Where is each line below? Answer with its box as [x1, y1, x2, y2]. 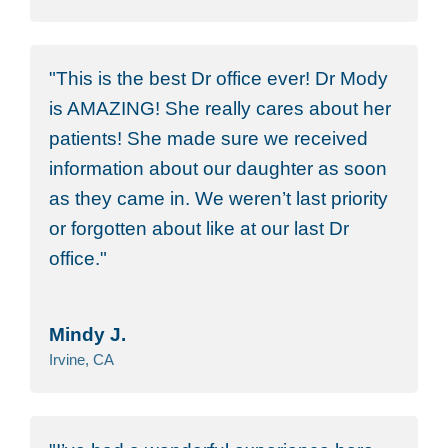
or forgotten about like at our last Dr [49, 218, 350, 240]
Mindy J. [49, 324, 127, 346]
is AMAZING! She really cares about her [49, 98, 392, 120]
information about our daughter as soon [49, 158, 388, 180]
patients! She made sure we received [49, 128, 369, 150]
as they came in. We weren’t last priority [49, 188, 389, 210]
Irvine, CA [49, 351, 115, 369]
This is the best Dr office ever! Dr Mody [56, 68, 389, 90]
